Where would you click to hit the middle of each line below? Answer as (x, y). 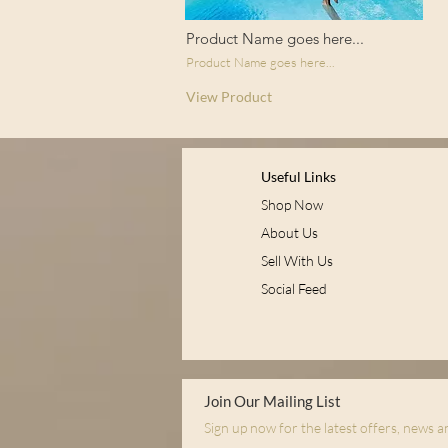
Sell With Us (297, 260)
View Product (228, 96)
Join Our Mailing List (272, 400)
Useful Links (298, 176)
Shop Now (292, 204)
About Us (289, 232)
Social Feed (294, 288)
